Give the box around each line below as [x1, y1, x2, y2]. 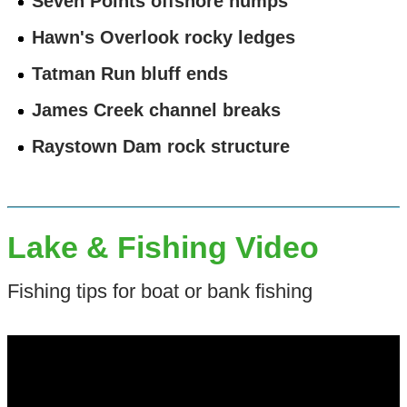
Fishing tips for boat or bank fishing [6, 279, 313, 303]
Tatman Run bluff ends [32, 64, 229, 84]
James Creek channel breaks [32, 100, 282, 120]
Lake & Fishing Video [6, 230, 319, 264]
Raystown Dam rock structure [32, 136, 291, 156]
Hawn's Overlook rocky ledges [32, 27, 296, 47]
